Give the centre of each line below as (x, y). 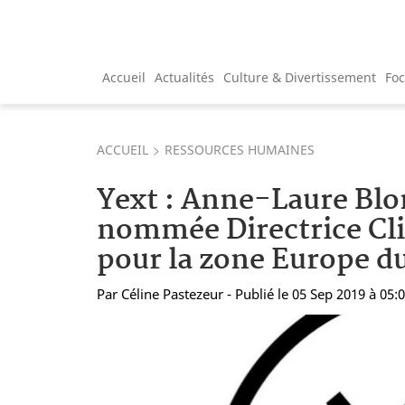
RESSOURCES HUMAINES (240, 149)
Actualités (184, 77)
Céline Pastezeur (172, 293)
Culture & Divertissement (300, 77)
